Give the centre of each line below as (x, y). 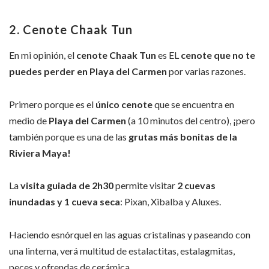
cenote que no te (218, 55)
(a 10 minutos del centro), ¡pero (191, 120)
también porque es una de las (68, 136)
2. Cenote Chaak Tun (71, 30)
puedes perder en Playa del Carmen (88, 71)
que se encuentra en (193, 104)
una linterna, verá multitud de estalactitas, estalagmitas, (122, 250)
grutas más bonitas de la (182, 136)
